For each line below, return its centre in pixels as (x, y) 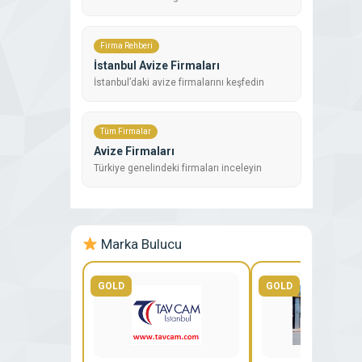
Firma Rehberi (126, 46)
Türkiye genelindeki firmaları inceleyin (178, 168)
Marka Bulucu (140, 244)
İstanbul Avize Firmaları (157, 65)
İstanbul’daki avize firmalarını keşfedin (179, 82)
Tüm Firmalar (126, 131)
